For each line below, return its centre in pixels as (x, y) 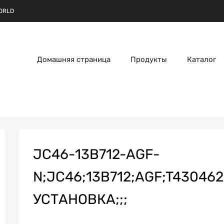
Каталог (201, 59)
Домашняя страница (74, 59)
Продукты (149, 59)
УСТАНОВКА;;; (80, 199)
